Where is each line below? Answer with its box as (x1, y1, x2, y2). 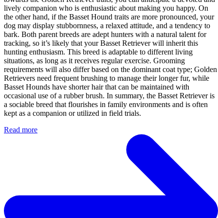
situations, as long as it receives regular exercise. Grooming (4, 56, 185, 65)
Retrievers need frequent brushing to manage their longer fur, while (4, 73, 209, 82)
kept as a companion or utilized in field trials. (4, 109, 141, 117)
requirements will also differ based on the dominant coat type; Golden (4, 65, 217, 73)
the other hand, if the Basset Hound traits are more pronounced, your (4, 12, 214, 21)
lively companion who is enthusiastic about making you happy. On (4, 3, 208, 12)
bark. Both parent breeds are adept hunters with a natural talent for (4, 30, 206, 38)
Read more (4, 125, 37, 134)
